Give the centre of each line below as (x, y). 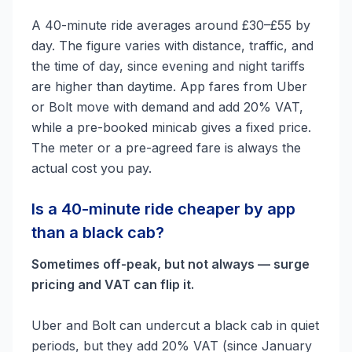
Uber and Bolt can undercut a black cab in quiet (175, 325)
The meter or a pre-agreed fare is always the (166, 148)
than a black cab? (98, 233)
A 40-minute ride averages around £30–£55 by (171, 25)
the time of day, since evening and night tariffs (168, 66)
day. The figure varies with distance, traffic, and (172, 46)
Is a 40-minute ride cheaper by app (163, 209)
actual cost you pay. (92, 168)
